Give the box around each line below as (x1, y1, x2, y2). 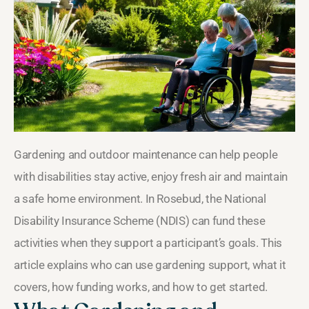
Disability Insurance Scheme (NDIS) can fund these (14, 214, 266, 228)
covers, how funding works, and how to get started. (14, 280, 268, 295)
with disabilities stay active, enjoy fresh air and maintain (14, 170, 288, 184)
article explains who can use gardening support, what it (14, 258, 286, 272)
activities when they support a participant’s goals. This (14, 236, 282, 250)
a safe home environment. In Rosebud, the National (14, 192, 266, 206)
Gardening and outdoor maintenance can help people (14, 148, 278, 162)
